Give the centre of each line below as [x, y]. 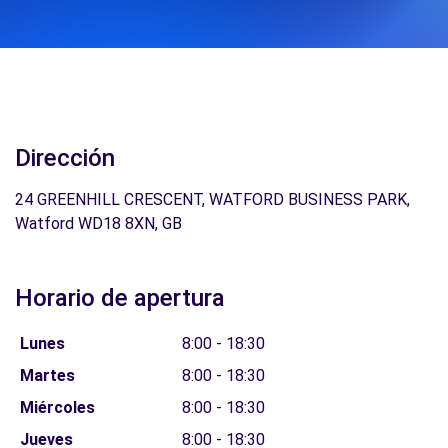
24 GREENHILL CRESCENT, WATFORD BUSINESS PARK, [212, 199]
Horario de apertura [120, 298]
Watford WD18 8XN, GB [98, 223]
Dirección [65, 158]
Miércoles [57, 407]
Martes [47, 375]
